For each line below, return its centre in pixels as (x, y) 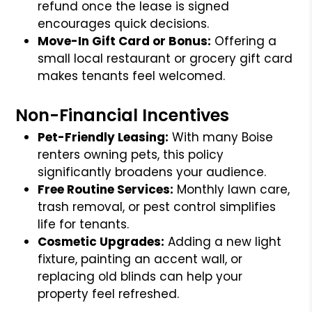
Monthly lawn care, (232, 189)
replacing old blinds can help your (140, 276)
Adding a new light (223, 241)
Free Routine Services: (106, 189)
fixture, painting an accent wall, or (140, 259)
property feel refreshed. (109, 294)
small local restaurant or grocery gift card (165, 58)
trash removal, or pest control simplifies (157, 206)
